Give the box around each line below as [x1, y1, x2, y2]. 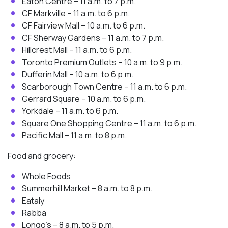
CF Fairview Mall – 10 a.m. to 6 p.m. [22, 19, 145, 31]
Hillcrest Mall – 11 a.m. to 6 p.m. [22, 44, 132, 55]
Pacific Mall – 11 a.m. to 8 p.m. [22, 129, 127, 141]
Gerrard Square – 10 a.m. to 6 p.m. [22, 93, 146, 104]
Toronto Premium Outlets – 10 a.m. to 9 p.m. [22, 56, 182, 68]
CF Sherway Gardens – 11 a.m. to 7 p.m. [22, 32, 164, 43]
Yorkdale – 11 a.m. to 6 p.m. [22, 105, 118, 117]
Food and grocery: [8, 150, 76, 161]
